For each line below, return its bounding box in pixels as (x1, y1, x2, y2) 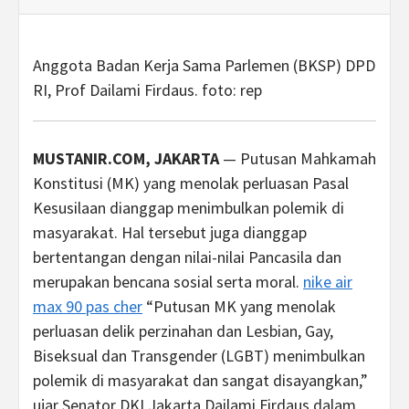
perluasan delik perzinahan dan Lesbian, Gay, (33, 320, 333, 341)
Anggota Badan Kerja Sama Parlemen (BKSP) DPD (33, 55, 375, 76)
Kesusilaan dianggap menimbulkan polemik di (33, 197, 344, 218)
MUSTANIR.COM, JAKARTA (33, 148, 219, 169)
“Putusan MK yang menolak (142, 296, 336, 317)
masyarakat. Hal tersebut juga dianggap (33, 222, 307, 243)
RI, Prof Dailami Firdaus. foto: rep (33, 79, 262, 100)
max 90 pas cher (33, 296, 142, 317)
